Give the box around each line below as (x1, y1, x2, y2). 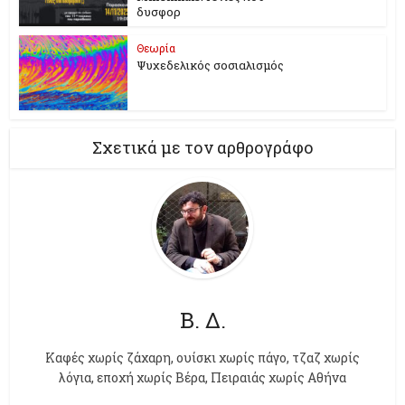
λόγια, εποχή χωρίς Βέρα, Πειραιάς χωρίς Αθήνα (59, 368, 346, 386)
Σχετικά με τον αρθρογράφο (91, 136, 314, 158)
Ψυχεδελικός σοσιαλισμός (137, 57, 285, 73)
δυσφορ (137, 4, 182, 21)
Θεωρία (137, 41, 176, 55)
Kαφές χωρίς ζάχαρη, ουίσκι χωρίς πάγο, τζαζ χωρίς (45, 348, 360, 366)
